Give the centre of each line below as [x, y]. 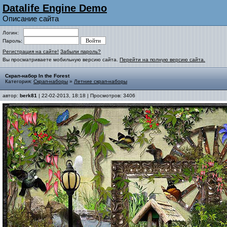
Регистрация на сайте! [31, 51]
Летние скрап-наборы [101, 81]
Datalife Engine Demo [55, 8]
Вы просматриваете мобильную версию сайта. [61, 60]
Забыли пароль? [81, 51]
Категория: [19, 81]
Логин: [13, 33]
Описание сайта [31, 18]
